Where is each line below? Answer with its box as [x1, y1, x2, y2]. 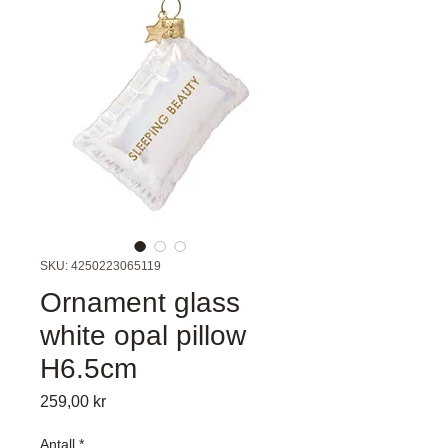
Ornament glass [40, 286, 240, 318]
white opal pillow [40, 319, 246, 351]
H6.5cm [40, 352, 137, 384]
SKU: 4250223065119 [40, 258, 161, 273]
